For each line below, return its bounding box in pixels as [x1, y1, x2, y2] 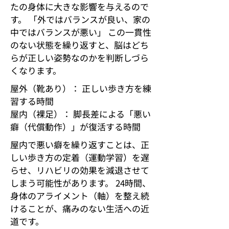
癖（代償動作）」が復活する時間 [10, 120, 141, 133]
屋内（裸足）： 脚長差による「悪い [10, 107, 151, 120]
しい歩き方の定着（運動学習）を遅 [10, 151, 149, 164]
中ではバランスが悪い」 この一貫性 [10, 26, 151, 38]
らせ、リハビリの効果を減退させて [10, 164, 149, 176]
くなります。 [10, 64, 61, 77]
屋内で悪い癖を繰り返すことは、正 [10, 138, 149, 151]
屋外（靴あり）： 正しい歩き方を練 [10, 82, 151, 95]
